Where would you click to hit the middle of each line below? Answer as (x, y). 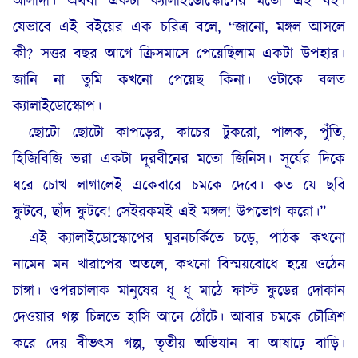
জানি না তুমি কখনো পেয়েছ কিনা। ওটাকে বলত (179, 80)
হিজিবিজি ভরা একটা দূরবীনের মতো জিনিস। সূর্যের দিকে (179, 159)
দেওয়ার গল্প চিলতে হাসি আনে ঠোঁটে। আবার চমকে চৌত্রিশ (179, 318)
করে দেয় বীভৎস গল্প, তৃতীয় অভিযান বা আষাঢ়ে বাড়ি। (179, 344)
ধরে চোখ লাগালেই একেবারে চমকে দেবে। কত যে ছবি (179, 186)
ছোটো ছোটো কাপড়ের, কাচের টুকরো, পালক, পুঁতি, (187, 133)
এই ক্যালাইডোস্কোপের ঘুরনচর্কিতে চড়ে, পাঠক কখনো (187, 239)
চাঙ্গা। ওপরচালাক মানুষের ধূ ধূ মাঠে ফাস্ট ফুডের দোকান (179, 291)
